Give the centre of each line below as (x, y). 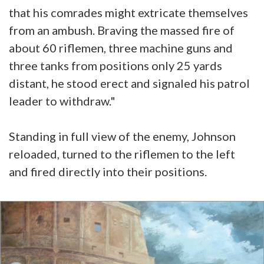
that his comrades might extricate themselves (128, 13)
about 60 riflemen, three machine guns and (121, 48)
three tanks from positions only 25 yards (115, 66)
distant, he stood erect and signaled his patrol (129, 83)
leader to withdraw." (62, 101)
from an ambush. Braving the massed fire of (122, 30)
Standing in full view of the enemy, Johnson (122, 136)
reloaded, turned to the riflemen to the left (122, 154)
